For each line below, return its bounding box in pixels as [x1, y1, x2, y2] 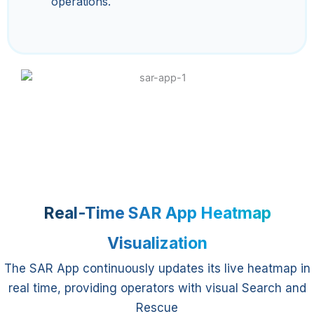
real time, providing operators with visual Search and [8, 280, 306, 295]
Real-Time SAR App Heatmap [43, 203, 271, 223]
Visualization [107, 233, 207, 253]
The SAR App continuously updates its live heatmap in [4, 261, 310, 275]
